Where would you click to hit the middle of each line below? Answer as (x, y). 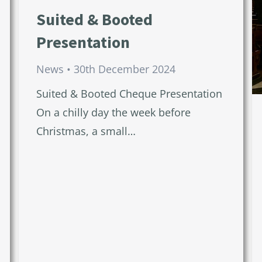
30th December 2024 (124, 69)
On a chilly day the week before (113, 112)
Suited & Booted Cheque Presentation (129, 93)
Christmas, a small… (86, 131)
